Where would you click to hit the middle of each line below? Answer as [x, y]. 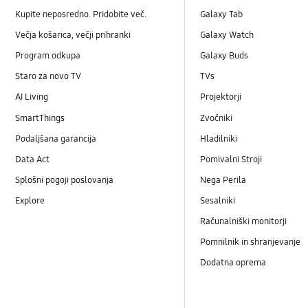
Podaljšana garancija [56, 139]
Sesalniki [218, 200]
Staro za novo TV [48, 77]
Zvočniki [217, 118]
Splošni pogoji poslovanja [65, 180]
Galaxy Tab [222, 15]
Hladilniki [219, 139]
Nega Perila [223, 180]
